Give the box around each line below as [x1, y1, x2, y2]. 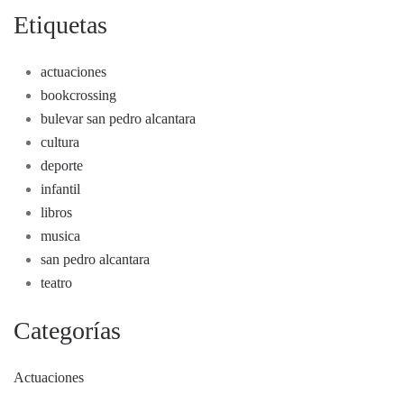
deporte [41, 158, 83, 174]
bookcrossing [41, 87, 116, 104]
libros [41, 205, 72, 221]
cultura [41, 134, 79, 151]
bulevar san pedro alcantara [41, 111, 196, 127]
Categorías [14, 317, 121, 345]
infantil [41, 181, 80, 197]
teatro [41, 275, 72, 291]
